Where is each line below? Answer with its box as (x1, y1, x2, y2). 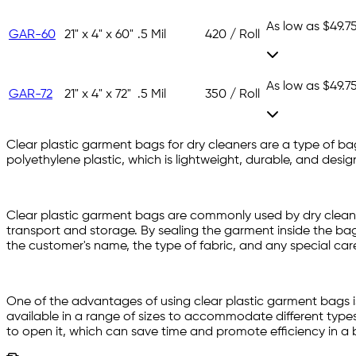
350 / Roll (205, 88, 260, 102)
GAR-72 (9, 88, 52, 102)
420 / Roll (205, 29, 260, 42)
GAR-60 (9, 29, 56, 42)
